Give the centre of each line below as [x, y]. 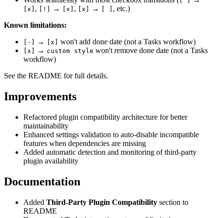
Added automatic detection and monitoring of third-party [110, 152]
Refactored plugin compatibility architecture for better [105, 117]
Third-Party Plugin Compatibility [102, 202]
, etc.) [121, 9]
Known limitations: [35, 25]
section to [173, 202]
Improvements [40, 97]
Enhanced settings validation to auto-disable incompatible [111, 135]
